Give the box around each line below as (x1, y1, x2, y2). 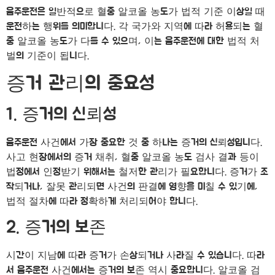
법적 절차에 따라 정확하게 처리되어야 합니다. (6, 196, 198, 207)
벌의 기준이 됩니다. (6, 50, 89, 61)
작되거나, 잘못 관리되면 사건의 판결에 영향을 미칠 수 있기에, (6, 182, 258, 192)
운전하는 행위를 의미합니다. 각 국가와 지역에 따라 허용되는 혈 (6, 21, 263, 31)
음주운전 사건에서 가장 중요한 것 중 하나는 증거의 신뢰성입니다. (6, 137, 262, 148)
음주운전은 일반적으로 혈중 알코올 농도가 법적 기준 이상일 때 (6, 6, 265, 17)
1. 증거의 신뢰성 (6, 106, 116, 124)
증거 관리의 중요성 (6, 74, 154, 94)
